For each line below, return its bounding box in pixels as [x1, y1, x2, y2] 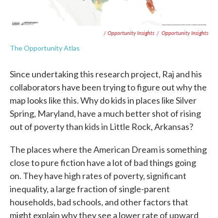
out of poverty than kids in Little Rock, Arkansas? [10, 121, 193, 132]
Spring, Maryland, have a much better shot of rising [10, 108, 201, 119]
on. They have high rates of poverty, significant [10, 170, 186, 182]
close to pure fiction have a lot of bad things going [10, 157, 196, 168]
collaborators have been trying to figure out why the [10, 82, 207, 93]
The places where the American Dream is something [10, 144, 207, 155]
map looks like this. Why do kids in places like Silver [10, 95, 197, 106]
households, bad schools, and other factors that [10, 197, 188, 208]
